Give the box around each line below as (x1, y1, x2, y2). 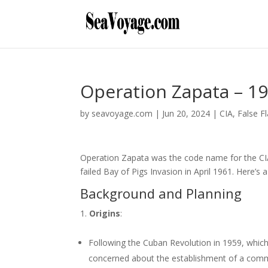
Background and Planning (80, 184, 242, 202)
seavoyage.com (92, 108, 153, 119)
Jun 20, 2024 (162, 108, 211, 119)
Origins (89, 208, 121, 219)
